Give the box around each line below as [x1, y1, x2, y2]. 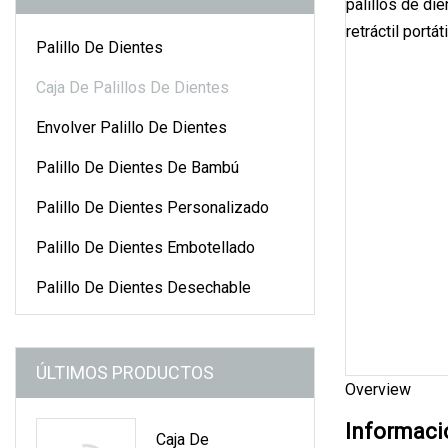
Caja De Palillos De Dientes [36, 77, 229, 97]
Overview [345, 379, 411, 399]
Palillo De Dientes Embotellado [36, 237, 255, 257]
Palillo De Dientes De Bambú [36, 157, 239, 177]
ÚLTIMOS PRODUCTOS [36, 361, 214, 383]
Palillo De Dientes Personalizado [36, 197, 269, 217]
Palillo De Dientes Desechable [36, 277, 251, 297]
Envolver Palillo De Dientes [36, 117, 227, 137]
